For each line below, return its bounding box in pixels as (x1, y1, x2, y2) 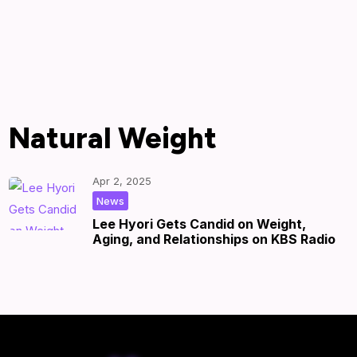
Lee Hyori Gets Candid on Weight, (92, 215, 307, 232)
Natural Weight (9, 120, 218, 155)
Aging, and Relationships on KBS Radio (92, 230, 336, 247)
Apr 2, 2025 (92, 174, 152, 187)
